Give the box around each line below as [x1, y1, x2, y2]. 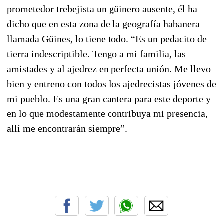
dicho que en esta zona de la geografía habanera [7, 18, 200, 29]
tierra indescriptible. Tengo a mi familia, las [7, 48, 186, 59]
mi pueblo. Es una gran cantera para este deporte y [7, 93, 211, 104]
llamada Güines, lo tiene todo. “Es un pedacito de [7, 33, 207, 44]
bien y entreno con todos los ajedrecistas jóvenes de [7, 78, 216, 89]
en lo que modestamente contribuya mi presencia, [7, 108, 208, 119]
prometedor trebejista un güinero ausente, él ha [7, 3, 197, 14]
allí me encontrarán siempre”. [7, 122, 127, 134]
